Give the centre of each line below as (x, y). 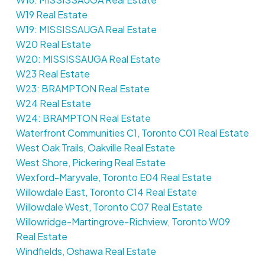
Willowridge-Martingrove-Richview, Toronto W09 (123, 222)
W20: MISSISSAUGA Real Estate (88, 59)
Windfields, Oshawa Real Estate (86, 251)
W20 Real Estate (53, 44)
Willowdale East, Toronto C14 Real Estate (106, 192)
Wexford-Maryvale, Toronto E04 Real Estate (114, 177)
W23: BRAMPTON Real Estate (83, 89)
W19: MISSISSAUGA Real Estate (86, 30)
